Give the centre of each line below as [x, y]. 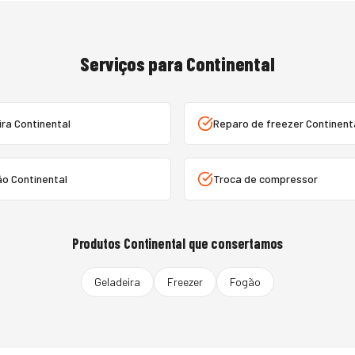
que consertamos [235, 243]
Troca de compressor [265, 179]
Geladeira [117, 282]
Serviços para [134, 64]
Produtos [98, 243]
